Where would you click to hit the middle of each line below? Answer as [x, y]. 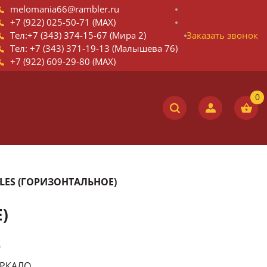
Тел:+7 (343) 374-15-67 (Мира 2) [78, 35]
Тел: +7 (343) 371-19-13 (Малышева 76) [94, 48]
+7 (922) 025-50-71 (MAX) [63, 22]
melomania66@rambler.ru [65, 9]
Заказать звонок [222, 35]
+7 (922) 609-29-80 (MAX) [63, 61]
